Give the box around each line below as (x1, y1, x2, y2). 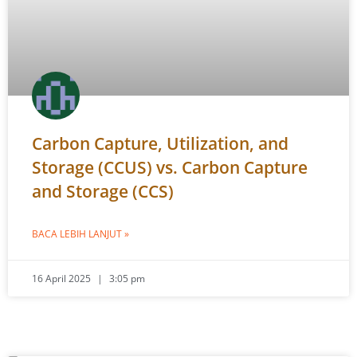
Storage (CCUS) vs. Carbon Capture (32, 156, 308, 178)
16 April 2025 (32, 272, 93, 285)
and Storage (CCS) (32, 180, 174, 202)
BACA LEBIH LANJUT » (32, 227, 129, 241)
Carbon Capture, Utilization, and (32, 132, 288, 155)
